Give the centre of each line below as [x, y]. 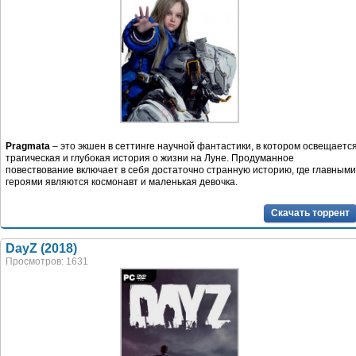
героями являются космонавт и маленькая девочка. [122, 182]
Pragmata [29, 146]
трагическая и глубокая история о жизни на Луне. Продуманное [150, 158]
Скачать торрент [310, 213]
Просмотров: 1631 [47, 261]
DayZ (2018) [41, 248]
